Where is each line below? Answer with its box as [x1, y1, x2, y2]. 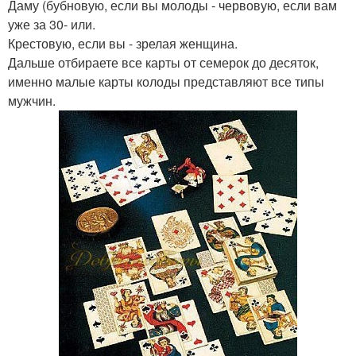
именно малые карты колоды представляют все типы [8, 72, 324, 91]
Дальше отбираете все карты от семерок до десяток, [8, 53, 319, 72]
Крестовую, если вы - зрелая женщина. [8, 34, 238, 52]
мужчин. [8, 91, 56, 110]
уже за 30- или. [8, 15, 95, 33]
